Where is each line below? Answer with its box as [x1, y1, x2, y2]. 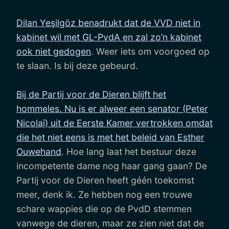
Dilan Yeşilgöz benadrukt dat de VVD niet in [16, 17, 200, 28]
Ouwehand [16, 146, 61, 157]
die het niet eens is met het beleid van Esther [16, 131, 204, 143]
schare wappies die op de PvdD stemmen [16, 203, 192, 214]
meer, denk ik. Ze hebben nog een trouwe [16, 189, 192, 200]
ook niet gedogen [16, 45, 91, 57]
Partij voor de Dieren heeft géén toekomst [16, 174, 194, 186]
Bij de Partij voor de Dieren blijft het [16, 88, 166, 100]
